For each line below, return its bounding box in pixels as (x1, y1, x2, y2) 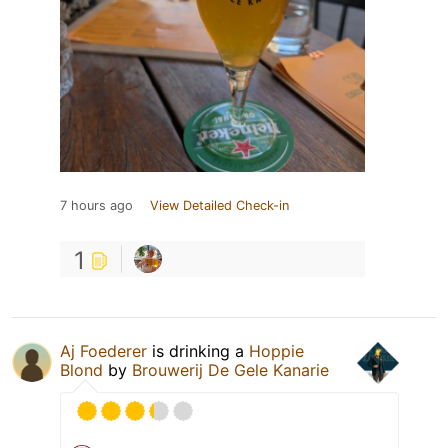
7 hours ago (60, 198, 133, 214)
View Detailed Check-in (150, 198, 289, 214)
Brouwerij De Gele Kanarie (132, 360, 329, 381)
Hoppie (249, 341, 304, 362)
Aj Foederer (60, 341, 147, 362)
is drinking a (147, 341, 249, 362)
